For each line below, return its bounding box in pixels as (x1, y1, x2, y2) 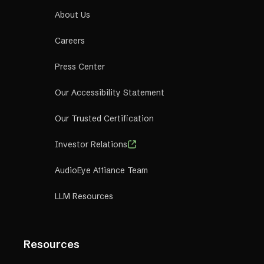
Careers (55, 35, 85, 47)
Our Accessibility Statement (55, 87, 164, 98)
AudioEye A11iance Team (55, 165, 148, 176)
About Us (55, 9, 90, 21)
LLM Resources (55, 191, 113, 202)
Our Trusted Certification (55, 113, 154, 124)
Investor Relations (55, 139, 127, 150)
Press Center (55, 61, 105, 72)
